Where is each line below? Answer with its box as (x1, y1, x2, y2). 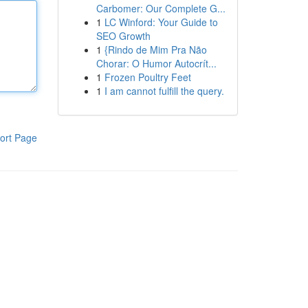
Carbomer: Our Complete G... (96, 1, 225, 15)
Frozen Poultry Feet (104, 70, 191, 84)
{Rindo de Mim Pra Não (104, 43, 207, 56)
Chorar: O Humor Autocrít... (96, 56, 217, 70)
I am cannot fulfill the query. (104, 84, 224, 98)
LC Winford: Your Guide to (104, 15, 218, 29)
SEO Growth (96, 29, 151, 43)
